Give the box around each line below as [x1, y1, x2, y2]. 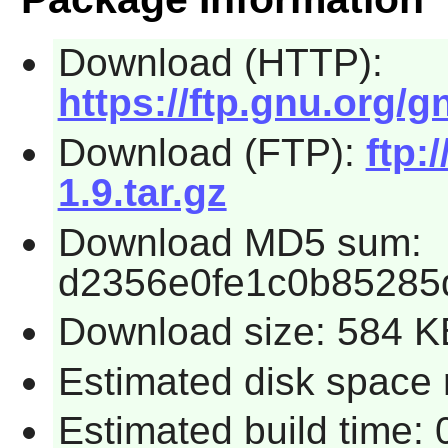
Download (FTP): [57, 130, 366, 174]
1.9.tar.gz [57, 170, 227, 214]
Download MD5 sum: [57, 220, 422, 264]
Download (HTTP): [57, 41, 383, 85]
